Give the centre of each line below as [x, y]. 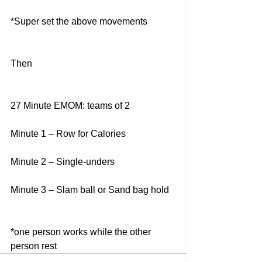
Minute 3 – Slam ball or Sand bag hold [90, 190]
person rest [34, 246]
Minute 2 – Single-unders [63, 162]
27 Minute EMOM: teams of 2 [70, 106]
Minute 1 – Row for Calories [68, 134]
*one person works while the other [82, 232]
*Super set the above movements [79, 21]
